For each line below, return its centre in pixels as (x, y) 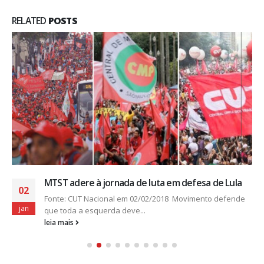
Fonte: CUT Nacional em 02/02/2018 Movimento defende (145, 199)
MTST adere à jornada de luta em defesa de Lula (143, 183)
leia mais (60, 222)
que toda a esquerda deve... (95, 211)
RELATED (30, 21)
